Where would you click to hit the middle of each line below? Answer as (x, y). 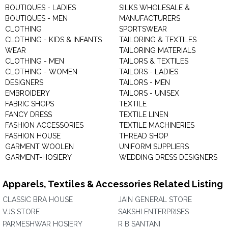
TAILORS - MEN (145, 82)
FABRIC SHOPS (30, 104)
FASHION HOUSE (33, 136)
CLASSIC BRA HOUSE (38, 199)
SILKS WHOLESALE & (154, 8)
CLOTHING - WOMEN (41, 72)
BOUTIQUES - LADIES (40, 8)
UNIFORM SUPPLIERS (154, 147)
